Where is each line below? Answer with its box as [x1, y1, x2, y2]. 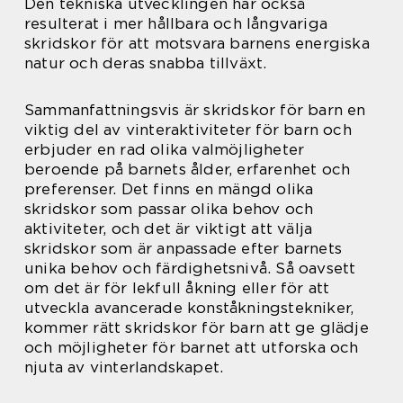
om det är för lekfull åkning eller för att [24, 279, 330, 298]
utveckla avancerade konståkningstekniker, [24, 299, 354, 318]
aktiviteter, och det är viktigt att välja [24, 219, 313, 238]
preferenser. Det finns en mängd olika [24, 180, 314, 199]
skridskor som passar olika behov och [24, 200, 314, 219]
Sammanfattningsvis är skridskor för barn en [24, 101, 366, 120]
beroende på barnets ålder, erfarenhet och [24, 160, 351, 179]
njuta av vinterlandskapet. [24, 358, 224, 377]
